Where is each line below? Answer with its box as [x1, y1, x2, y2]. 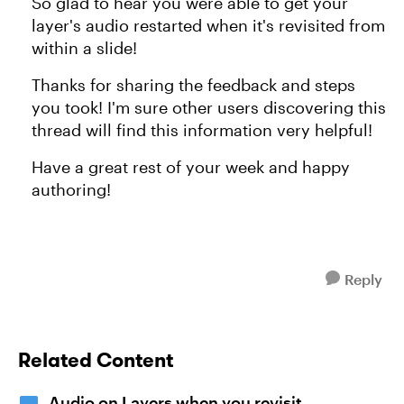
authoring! [32, 179, 111, 199]
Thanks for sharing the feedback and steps [32, 75, 355, 95]
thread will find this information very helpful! [32, 120, 372, 140]
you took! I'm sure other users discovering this [32, 97, 386, 117]
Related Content [18, 347, 173, 372]
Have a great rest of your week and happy [32, 157, 350, 177]
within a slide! [32, 38, 137, 58]
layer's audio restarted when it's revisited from [32, 15, 385, 35]
